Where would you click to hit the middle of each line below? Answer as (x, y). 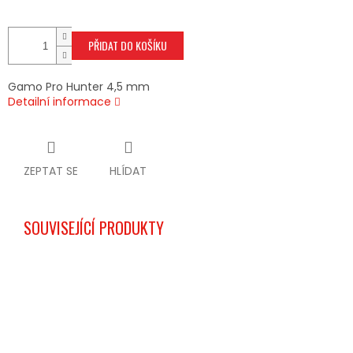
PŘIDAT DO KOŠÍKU (128, 46)
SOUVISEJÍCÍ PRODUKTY (94, 228)
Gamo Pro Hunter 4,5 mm (79, 87)
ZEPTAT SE (51, 171)
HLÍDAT (128, 171)
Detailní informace (59, 102)
